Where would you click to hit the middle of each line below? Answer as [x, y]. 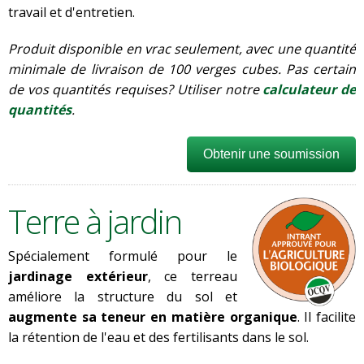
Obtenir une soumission [271, 154]
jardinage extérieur [78, 276]
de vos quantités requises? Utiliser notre [136, 89]
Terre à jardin [95, 221]
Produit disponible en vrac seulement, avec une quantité [182, 49]
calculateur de [310, 89]
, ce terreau [193, 276]
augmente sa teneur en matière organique [153, 317]
